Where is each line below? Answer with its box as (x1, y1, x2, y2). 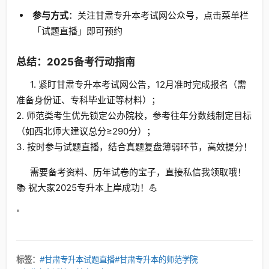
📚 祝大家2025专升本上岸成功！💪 (16, 182, 158, 193)
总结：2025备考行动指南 (16, 56, 135, 68)
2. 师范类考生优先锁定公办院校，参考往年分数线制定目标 (16, 110, 252, 121)
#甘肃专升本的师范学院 (115, 255, 198, 264)
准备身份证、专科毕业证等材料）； (16, 94, 160, 106)
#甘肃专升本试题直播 (40, 255, 115, 264)
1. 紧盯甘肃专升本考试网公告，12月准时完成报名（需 (29, 79, 246, 90)
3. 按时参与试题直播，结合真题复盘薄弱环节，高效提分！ (16, 141, 252, 153)
